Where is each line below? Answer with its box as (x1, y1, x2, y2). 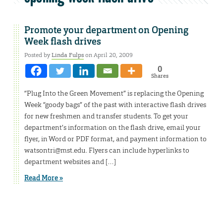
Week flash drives (24, 36, 101, 48)
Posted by (24, 51, 52, 59)
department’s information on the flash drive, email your (24, 123, 201, 132)
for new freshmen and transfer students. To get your (24, 111, 188, 121)
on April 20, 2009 (84, 51, 133, 59)
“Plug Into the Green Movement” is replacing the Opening (24, 89, 204, 98)
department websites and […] (24, 157, 116, 166)
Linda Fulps (52, 51, 84, 59)
